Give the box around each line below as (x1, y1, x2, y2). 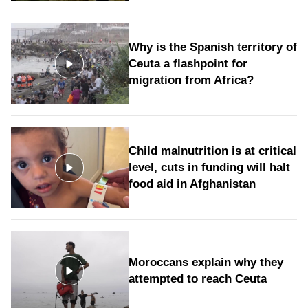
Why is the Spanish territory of (128, 41, 297, 54)
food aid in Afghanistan (128, 177, 256, 190)
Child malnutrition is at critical (128, 144, 296, 157)
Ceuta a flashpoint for (128, 57, 247, 71)
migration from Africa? (128, 74, 254, 87)
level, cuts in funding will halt (128, 160, 290, 174)
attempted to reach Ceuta (128, 272, 267, 286)
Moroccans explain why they (128, 256, 283, 269)
